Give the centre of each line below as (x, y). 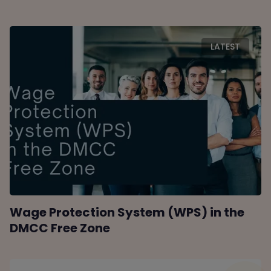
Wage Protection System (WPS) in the (127, 213)
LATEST (225, 47)
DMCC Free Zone (60, 228)
